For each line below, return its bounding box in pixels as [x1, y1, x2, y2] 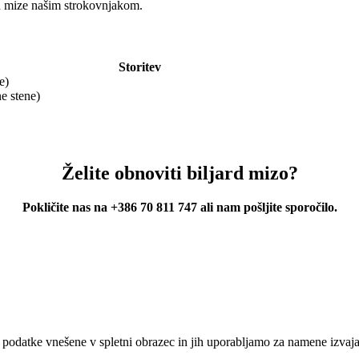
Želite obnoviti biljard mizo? [61, 163, 298, 184]
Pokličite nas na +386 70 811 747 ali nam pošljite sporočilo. [22, 200, 337, 215]
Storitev [118, 60, 161, 75]
